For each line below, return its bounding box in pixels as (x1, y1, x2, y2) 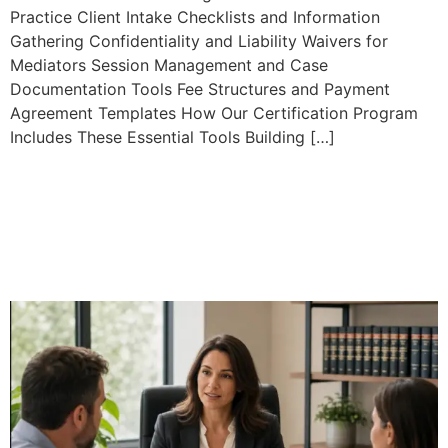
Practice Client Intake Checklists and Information (10, 7, 380, 27)
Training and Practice (10, 262, 331, 301)
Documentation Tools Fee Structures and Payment (10, 79, 390, 99)
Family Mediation (10, 148, 269, 187)
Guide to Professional (10, 224, 333, 263)
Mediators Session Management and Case (10, 55, 328, 75)
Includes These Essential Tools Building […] (10, 127, 335, 147)
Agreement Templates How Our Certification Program (10, 103, 418, 123)
